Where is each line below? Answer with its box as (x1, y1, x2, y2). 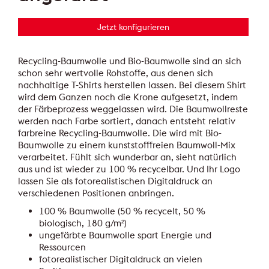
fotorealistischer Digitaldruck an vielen (39, 253, 203, 265)
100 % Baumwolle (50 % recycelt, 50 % (39, 205, 206, 217)
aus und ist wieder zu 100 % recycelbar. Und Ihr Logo (18, 163, 241, 175)
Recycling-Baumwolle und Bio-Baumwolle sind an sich (18, 55, 242, 67)
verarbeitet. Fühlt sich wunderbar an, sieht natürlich (18, 151, 237, 163)
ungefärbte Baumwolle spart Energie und (39, 229, 212, 241)
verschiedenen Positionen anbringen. (18, 187, 175, 199)
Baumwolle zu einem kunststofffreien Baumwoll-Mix (18, 139, 236, 151)
